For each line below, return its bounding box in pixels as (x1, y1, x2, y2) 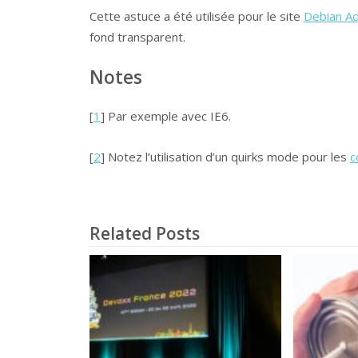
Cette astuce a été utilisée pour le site (89, 8, 304, 25)
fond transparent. (89, 29, 185, 46)
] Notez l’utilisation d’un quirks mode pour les (101, 148, 350, 165)
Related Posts (89, 221, 200, 245)
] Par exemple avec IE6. (101, 108, 231, 125)
